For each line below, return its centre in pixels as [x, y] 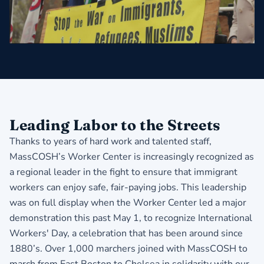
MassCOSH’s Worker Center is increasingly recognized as [132, 157]
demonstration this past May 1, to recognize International [131, 218]
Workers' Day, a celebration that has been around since [126, 234]
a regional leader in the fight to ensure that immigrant [123, 172]
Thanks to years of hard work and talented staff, [110, 142]
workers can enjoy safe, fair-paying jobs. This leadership [128, 188]
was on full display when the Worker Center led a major [128, 203]
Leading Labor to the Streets [115, 125]
